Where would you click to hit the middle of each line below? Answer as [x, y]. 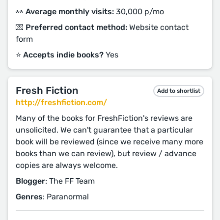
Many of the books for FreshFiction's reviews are [104, 118]
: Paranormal [66, 197]
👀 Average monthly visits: [65, 12]
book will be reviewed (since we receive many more [110, 142]
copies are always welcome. [67, 165]
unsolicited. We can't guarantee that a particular [104, 130]
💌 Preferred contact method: [71, 27]
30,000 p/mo [139, 12]
